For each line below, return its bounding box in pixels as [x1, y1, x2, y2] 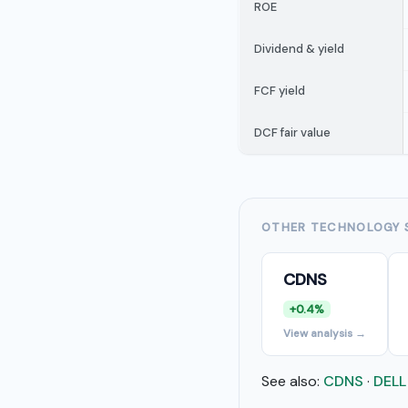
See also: [261, 372, 323, 391]
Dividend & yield [254, 41, 344, 56]
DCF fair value [254, 125, 331, 140]
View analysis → [283, 326, 366, 341]
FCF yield [254, 83, 305, 98]
